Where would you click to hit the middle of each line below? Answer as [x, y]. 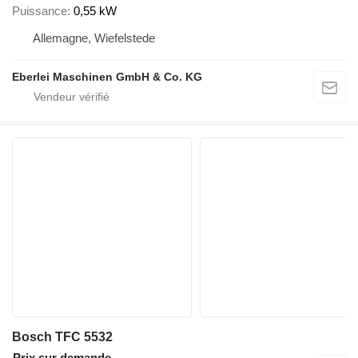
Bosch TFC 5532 [62, 336]
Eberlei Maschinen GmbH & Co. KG [107, 76]
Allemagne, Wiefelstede [94, 38]
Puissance [40, 10]
